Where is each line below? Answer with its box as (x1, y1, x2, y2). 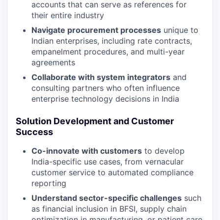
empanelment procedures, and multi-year (31, 46, 185, 56)
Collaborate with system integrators (31, 72, 170, 82)
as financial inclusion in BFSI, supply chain (31, 203, 187, 214)
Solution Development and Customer (16, 115, 174, 126)
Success (16, 126, 53, 137)
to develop (142, 145, 185, 156)
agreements (31, 57, 75, 67)
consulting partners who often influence (31, 82, 180, 93)
